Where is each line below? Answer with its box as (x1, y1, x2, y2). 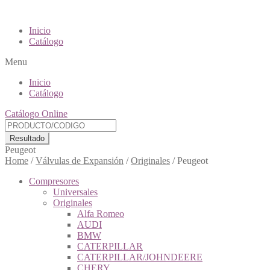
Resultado (10, 134, 45, 143)
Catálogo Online (5, 108, 67, 119)
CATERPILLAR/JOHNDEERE (77, 252, 202, 262)
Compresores (29, 176, 79, 186)
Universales (53, 187, 98, 197)
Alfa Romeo (77, 209, 124, 219)
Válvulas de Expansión (36, 155, 124, 166)
